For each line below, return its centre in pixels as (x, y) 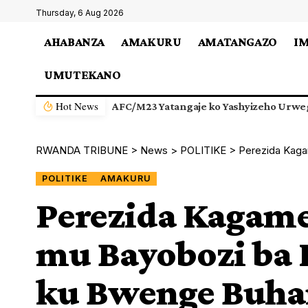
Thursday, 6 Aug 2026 (80, 13)
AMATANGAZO (238, 42)
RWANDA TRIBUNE (82, 150)
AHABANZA (75, 42)
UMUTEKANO (82, 75)
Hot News (77, 106)
